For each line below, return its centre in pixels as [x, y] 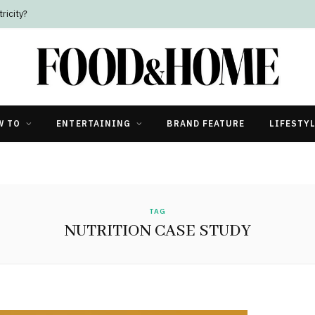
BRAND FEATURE [206, 123]
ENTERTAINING [94, 123]
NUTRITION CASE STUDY [157, 231]
